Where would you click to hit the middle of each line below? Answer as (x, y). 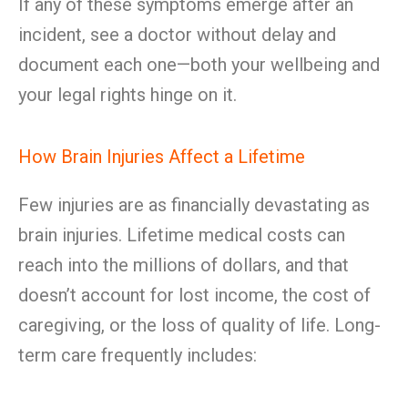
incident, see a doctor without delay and (177, 35)
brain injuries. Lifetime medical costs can (182, 235)
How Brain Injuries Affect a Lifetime (162, 157)
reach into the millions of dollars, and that (184, 265)
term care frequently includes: (138, 355)
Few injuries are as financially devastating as (194, 205)
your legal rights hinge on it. (127, 95)
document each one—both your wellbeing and (199, 65)
